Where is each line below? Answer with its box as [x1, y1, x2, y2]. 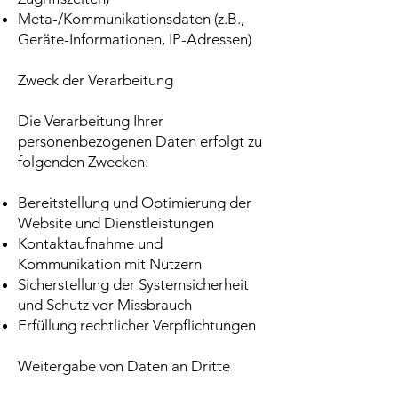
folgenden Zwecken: [18, 153, 148, 171]
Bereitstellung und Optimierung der [18, 194, 251, 211]
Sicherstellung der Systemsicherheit [18, 275, 249, 293]
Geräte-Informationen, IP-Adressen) [18, 30, 251, 48]
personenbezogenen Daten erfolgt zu [18, 132, 262, 150]
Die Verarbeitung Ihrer [18, 112, 163, 130]
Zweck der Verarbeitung [18, 71, 173, 89]
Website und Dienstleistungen [18, 214, 214, 232]
